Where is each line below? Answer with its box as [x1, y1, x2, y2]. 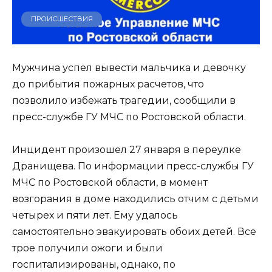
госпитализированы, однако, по [12, 259, 175, 271]
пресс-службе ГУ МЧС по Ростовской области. [12, 110, 246, 123]
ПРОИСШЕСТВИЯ [30, 15, 93, 24]
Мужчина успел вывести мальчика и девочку [12, 61, 246, 73]
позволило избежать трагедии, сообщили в [12, 94, 236, 106]
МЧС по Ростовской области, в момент [12, 177, 208, 189]
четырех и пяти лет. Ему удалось [12, 209, 178, 222]
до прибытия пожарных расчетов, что [12, 78, 204, 90]
